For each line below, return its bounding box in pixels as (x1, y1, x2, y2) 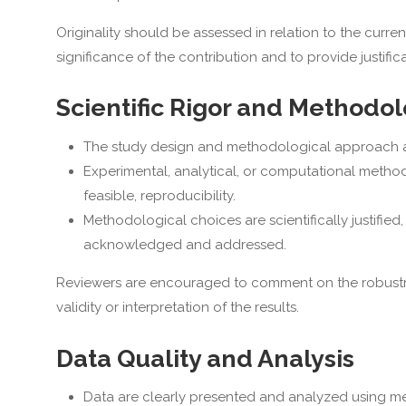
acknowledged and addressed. (82, 236, 286, 253)
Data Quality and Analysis (55, 343, 354, 372)
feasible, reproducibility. (82, 187, 236, 204)
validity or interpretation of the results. (55, 298, 299, 315)
